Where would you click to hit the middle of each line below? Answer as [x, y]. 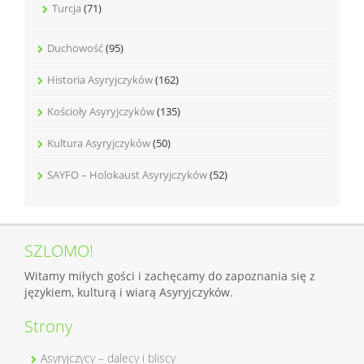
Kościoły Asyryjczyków [101, 111]
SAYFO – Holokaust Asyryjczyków [127, 174]
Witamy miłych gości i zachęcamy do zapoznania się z [170, 275]
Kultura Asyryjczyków [99, 143]
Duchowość [75, 48]
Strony [48, 326]
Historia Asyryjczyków [100, 79]
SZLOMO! [59, 250]
